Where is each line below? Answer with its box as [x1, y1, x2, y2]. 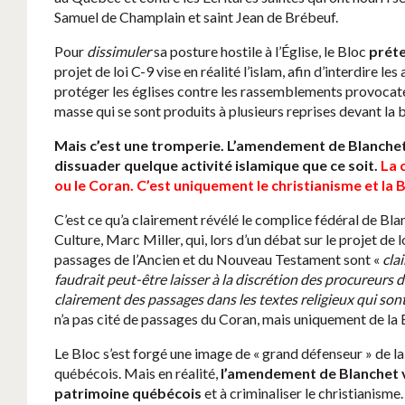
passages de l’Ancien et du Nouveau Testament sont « [54, 250, 382, 268]
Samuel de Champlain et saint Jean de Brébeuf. [54, 8, 338, 26]
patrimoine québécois [54, 384, 202, 402]
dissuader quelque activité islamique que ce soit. [54, 156, 381, 174]
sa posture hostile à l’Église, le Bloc [151, 42, 369, 61]
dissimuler [87, 42, 151, 61]
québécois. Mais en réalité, [54, 364, 221, 382]
